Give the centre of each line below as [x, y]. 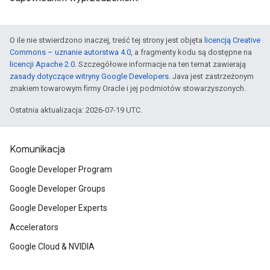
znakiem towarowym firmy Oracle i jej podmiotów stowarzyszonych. [128, 89]
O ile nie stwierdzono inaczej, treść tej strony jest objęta [107, 40]
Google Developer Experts [58, 208]
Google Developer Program [61, 170]
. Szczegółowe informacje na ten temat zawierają [160, 64]
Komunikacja [37, 150]
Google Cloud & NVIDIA [52, 247]
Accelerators [34, 228]
